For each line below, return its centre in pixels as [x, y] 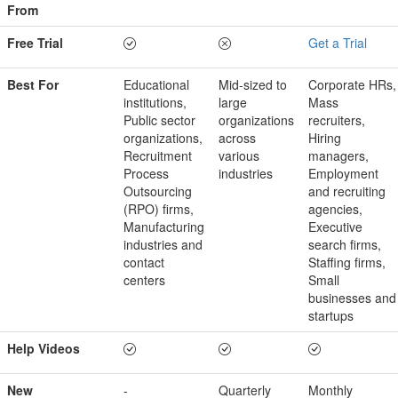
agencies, [335, 208]
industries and [163, 244]
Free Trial [35, 42]
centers [144, 279]
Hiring [325, 137]
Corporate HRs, [352, 84]
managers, [338, 155]
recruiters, [337, 119]
